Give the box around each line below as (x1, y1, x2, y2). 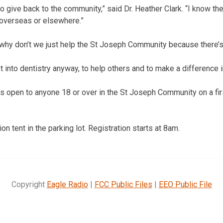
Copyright (11, 179, 47, 189)
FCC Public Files (94, 179, 152, 189)
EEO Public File (158, 179, 212, 189)
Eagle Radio (46, 179, 88, 189)
